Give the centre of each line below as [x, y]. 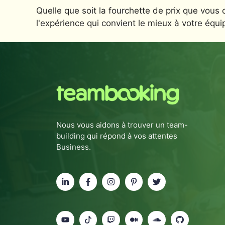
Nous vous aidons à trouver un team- [122, 125]
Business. [74, 147]
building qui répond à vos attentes [117, 136]
